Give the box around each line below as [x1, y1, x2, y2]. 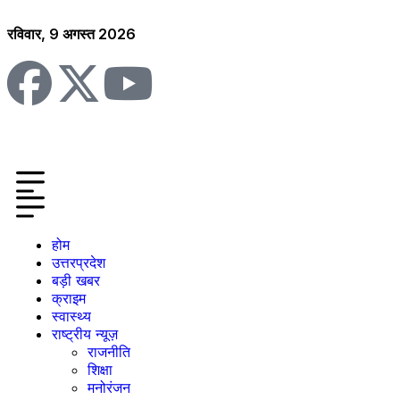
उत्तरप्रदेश [52, 254, 105, 271]
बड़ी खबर [52, 271, 100, 289]
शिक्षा [87, 361, 112, 379]
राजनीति [87, 343, 130, 361]
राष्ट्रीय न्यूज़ [52, 325, 118, 343]
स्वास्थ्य [52, 307, 91, 325]
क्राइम [52, 289, 86, 307]
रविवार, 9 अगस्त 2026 [7, 25, 136, 43]
